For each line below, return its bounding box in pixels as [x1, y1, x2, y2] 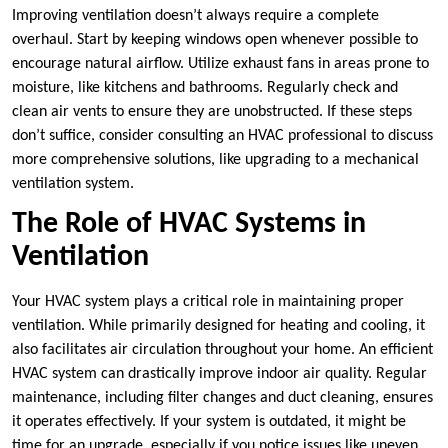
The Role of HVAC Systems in [12, 209, 366, 241]
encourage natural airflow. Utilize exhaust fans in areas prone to [12, 56, 429, 73]
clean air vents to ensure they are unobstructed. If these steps [12, 104, 412, 121]
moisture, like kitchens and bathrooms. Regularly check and [12, 80, 398, 97]
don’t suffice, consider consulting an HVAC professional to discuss [12, 128, 433, 145]
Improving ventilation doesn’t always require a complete [12, 8, 379, 25]
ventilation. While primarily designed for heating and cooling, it [12, 318, 425, 335]
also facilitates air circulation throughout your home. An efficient [12, 342, 433, 359]
